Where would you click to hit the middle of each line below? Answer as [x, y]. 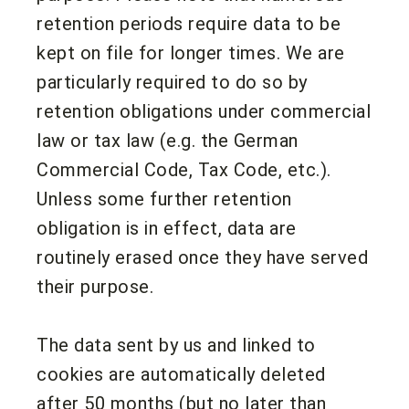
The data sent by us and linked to [176, 345]
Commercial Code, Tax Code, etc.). [184, 169]
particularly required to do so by [172, 82]
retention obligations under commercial [204, 111]
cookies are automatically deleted [181, 374]
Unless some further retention [164, 199]
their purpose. [95, 286]
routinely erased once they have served [202, 257]
